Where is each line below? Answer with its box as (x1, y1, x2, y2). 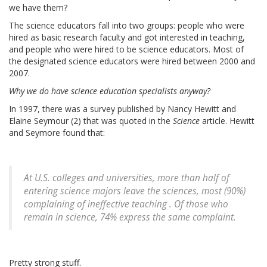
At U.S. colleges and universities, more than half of (24, 172, 229, 185)
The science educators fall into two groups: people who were (9, 20, 244, 32)
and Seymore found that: (9, 127, 105, 139)
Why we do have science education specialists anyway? (9, 85, 210, 97)
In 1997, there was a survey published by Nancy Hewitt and (9, 103, 236, 115)
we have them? (9, 2, 67, 14)
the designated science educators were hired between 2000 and (9, 55, 255, 67)
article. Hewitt (200, 115, 254, 127)
